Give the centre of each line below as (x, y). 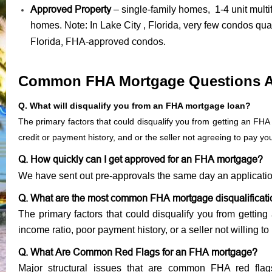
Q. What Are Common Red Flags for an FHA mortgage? (138, 252)
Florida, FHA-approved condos (97, 41)
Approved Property (71, 9)
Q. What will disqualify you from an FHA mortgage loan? (134, 105)
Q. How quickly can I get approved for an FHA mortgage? (141, 159)
